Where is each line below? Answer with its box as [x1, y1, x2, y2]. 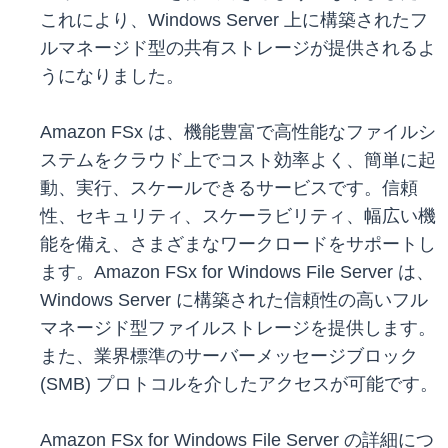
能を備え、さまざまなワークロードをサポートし [40, 234, 436, 255]
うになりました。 [40, 66, 184, 87]
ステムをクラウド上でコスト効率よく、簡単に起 [40, 150, 436, 171]
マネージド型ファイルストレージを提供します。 [40, 318, 436, 339]
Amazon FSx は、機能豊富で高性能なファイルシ [40, 122, 436, 143]
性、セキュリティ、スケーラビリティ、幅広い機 [40, 206, 436, 227]
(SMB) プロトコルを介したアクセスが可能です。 [40, 374, 438, 395]
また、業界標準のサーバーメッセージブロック [40, 346, 418, 367]
